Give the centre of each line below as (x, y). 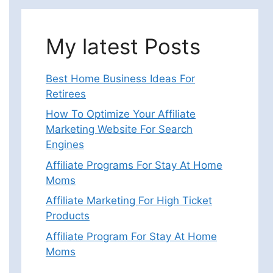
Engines (65, 145)
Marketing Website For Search (119, 129)
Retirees (66, 94)
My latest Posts (123, 46)
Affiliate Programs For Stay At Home (134, 165)
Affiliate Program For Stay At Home (131, 236)
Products (68, 216)
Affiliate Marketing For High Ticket (129, 201)
